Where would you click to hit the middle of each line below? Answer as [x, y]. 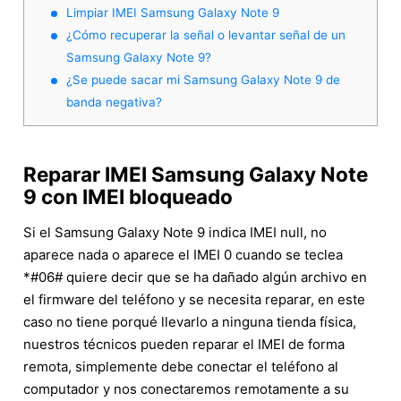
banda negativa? [114, 102]
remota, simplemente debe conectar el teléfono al [181, 366]
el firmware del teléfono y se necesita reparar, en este [194, 299]
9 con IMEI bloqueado [128, 196]
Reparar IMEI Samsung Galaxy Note [196, 174]
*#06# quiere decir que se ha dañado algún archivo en [195, 277]
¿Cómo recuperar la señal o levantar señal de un [206, 34]
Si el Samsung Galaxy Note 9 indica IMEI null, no [175, 232]
